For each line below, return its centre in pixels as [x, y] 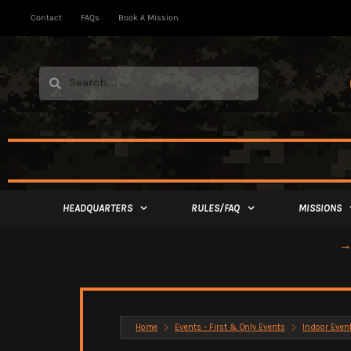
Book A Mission [148, 18]
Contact [46, 18]
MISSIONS [320, 208]
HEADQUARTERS [97, 208]
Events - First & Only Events [230, 327]
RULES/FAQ [215, 208]
